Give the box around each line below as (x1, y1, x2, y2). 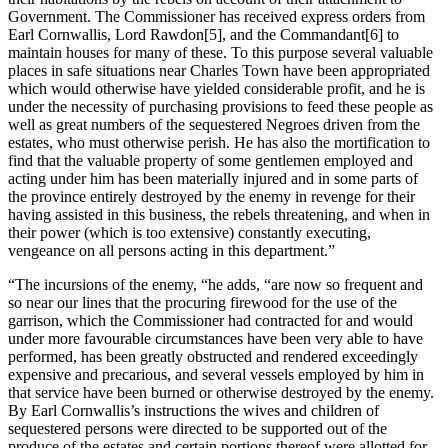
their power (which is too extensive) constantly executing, (8, 223, 371, 241)
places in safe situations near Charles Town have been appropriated (8, 61, 430, 79)
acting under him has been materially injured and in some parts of (8, 169, 418, 187)
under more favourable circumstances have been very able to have (8, 329, 423, 347)
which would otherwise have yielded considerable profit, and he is (8, 79, 425, 97)
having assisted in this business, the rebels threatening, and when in (8, 205, 430, 223)
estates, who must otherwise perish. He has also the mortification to (8, 133, 430, 151)
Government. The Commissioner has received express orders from (8, 7, 425, 25)
